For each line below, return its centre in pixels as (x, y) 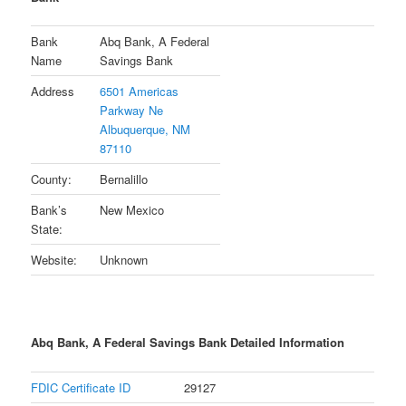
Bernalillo (124, 179)
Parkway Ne (132, 111)
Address (53, 92)
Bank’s (49, 210)
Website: (54, 260)
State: (47, 229)
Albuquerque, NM (145, 130)
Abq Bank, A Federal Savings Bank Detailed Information (188, 343)
